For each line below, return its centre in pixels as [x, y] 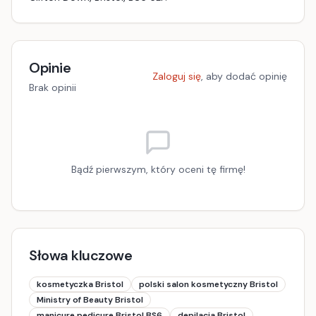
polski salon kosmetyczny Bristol [208, 284]
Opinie [50, 68]
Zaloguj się [177, 76]
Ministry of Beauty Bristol [90, 300]
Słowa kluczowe [80, 255]
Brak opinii [53, 87]
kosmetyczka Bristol [80, 284]
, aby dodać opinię [244, 76]
